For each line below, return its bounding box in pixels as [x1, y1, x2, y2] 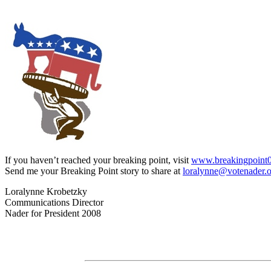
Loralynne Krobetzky [5, 186, 87, 197]
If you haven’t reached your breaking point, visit [5, 155, 191, 166]
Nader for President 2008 [5, 208, 101, 219]
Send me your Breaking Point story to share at [5, 166, 183, 177]
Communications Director [5, 197, 103, 208]
